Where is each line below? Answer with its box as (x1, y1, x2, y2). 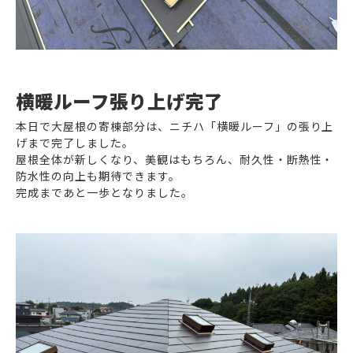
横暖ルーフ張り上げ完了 (16, 87, 223, 114)
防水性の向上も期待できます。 (16, 168, 180, 184)
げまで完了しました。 (16, 135, 134, 150)
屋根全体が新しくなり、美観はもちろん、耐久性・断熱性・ (16, 151, 334, 167)
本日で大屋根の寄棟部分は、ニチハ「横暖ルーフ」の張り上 (16, 118, 334, 134)
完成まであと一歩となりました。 (16, 184, 193, 200)
